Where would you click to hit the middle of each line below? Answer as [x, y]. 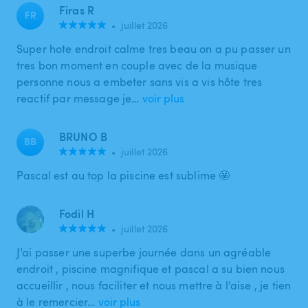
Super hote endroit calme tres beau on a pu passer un [154, 48]
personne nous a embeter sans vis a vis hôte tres [140, 81]
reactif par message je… [78, 98]
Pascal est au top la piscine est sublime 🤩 [123, 175]
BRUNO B [84, 136]
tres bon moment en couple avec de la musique [137, 65]
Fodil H [77, 213]
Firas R [77, 10]
